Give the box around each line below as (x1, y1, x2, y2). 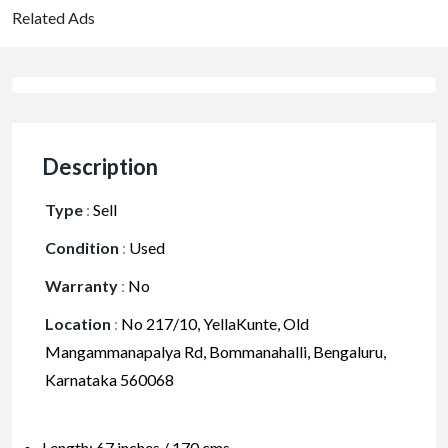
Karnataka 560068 (45, 370, 174, 390)
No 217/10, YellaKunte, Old (118, 314, 309, 334)
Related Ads (12, 8, 95, 28)
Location (45, 314, 111, 334)
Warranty (45, 276, 118, 296)
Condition (45, 238, 119, 258)
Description (42, 153, 158, 181)
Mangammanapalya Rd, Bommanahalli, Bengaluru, (45, 342, 386, 362)
